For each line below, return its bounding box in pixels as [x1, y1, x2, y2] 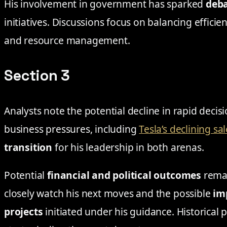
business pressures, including [4, 122, 139, 136]
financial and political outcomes [47, 168, 201, 182]
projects [4, 205, 43, 219]
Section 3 [4, 66, 70, 85]
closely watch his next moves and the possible [4, 186, 213, 201]
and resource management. [4, 33, 130, 48]
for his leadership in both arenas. [52, 140, 204, 155]
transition [4, 140, 53, 155]
